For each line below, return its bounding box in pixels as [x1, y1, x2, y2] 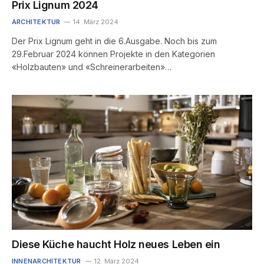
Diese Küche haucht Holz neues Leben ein [12, 238, 220, 251]
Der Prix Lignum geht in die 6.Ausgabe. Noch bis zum [12, 36, 217, 47]
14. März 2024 [73, 18, 119, 27]
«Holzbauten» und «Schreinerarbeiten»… [12, 62, 171, 72]
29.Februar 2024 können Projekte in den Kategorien [12, 49, 215, 60]
